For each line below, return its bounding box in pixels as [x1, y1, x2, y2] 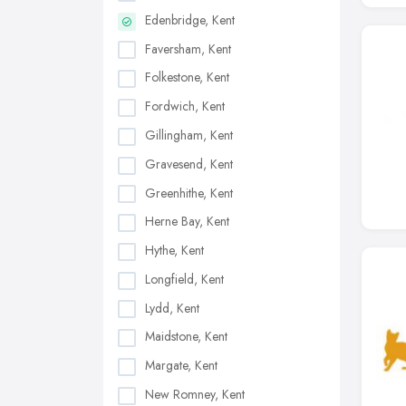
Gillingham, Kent [145, 125, 233, 144]
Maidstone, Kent [145, 327, 227, 346]
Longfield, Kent [145, 269, 224, 288]
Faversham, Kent [145, 39, 231, 58]
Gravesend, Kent [145, 154, 233, 173]
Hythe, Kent [145, 241, 204, 260]
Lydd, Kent [145, 298, 199, 317]
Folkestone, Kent [145, 68, 229, 87]
